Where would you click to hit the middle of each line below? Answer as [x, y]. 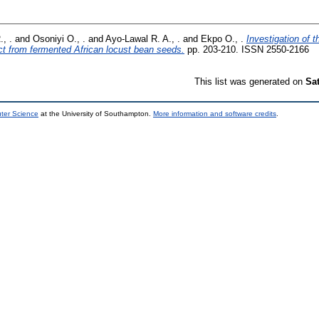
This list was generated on [250, 81]
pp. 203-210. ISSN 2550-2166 [247, 49]
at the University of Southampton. [96, 113]
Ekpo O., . [222, 38]
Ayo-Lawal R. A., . [143, 38]
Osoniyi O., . [59, 38]
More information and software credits [215, 113]
